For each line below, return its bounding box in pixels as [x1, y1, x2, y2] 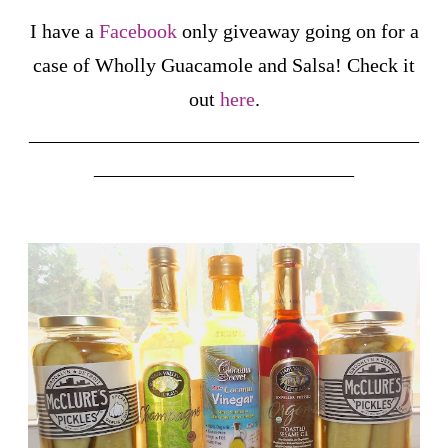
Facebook [98, 19, 177, 42]
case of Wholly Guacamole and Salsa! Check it [33, 53, 415, 76]
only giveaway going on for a [176, 19, 419, 42]
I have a [29, 19, 99, 42]
